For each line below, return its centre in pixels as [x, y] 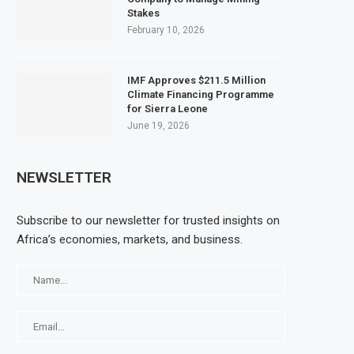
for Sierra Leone [168, 108]
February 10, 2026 [166, 30]
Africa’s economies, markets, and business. [130, 239]
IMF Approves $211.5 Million [196, 80]
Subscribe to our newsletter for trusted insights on [148, 220]
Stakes [143, 13]
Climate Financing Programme [201, 94]
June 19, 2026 [158, 125]
